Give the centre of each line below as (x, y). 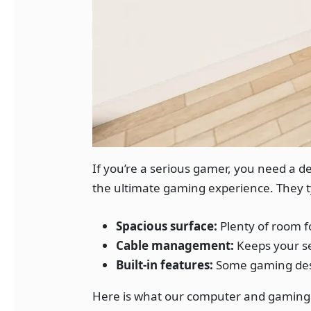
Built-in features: (165, 264)
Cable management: (175, 245)
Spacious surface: (167, 226)
